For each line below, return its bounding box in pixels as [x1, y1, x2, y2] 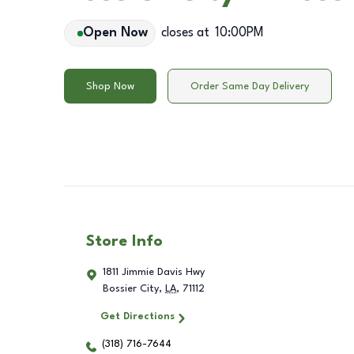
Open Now [82, 27, 148, 40]
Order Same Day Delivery [190, 81, 309, 92]
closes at [160, 27, 209, 40]
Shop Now [86, 81, 134, 92]
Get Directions [100, 311, 175, 322]
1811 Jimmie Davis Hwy [103, 267, 205, 278]
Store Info [86, 234, 163, 250]
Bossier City [103, 284, 159, 295]
